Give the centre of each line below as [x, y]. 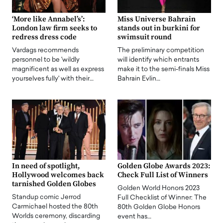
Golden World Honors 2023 [159, 188]
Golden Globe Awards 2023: [164, 166]
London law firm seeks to [55, 28]
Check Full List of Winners [163, 175]
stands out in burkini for [159, 28]
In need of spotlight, [46, 166]
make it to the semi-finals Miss [164, 69]
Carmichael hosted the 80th [55, 207]
